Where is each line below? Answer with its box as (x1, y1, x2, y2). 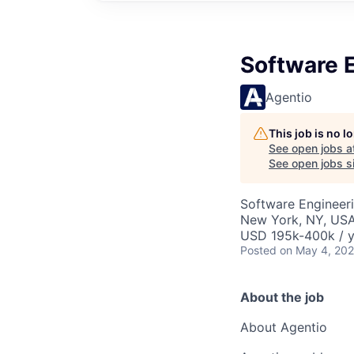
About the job (240, 289, 324, 305)
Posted (240, 243, 277, 257)
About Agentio (240, 319, 327, 335)
